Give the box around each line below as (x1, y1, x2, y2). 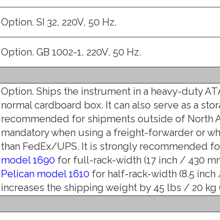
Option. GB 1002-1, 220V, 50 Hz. (1, 46, 141, 58)
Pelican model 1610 (1, 167, 89, 180)
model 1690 (1, 154, 55, 166)
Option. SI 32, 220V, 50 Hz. (1, 16, 116, 28)
